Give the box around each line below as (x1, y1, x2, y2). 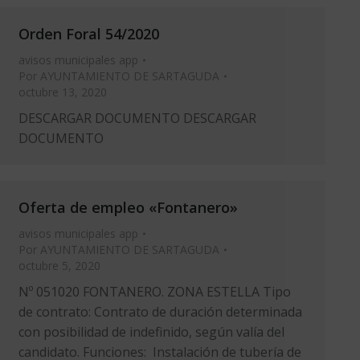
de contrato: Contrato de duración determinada (18, 303, 302, 321)
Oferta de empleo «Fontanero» (18, 198, 238, 217)
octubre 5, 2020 (18, 258, 100, 273)
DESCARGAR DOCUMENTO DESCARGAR (18, 109, 256, 127)
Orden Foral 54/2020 (18, 24, 159, 43)
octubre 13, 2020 (18, 84, 107, 100)
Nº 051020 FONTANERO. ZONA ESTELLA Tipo (18, 283, 291, 301)
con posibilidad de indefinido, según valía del (18, 323, 284, 341)
